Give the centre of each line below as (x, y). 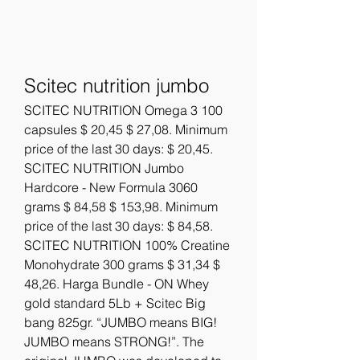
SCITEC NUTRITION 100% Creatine (127, 245)
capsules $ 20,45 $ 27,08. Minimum (126, 129)
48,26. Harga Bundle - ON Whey (117, 283)
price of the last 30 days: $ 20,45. (119, 148)
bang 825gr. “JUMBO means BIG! (121, 322)
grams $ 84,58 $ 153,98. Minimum (121, 206)
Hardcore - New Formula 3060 (111, 187)
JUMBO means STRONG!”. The (114, 341)
